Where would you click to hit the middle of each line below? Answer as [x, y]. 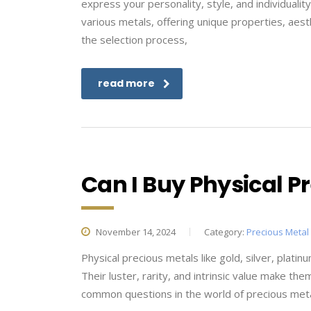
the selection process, [134, 40]
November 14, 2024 [135, 232]
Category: [225, 232]
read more [126, 83]
